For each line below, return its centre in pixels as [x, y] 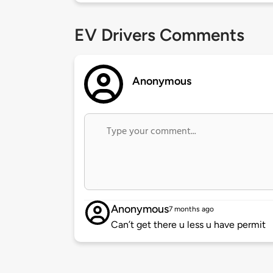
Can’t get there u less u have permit [188, 225]
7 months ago [191, 209]
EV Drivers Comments [159, 35]
